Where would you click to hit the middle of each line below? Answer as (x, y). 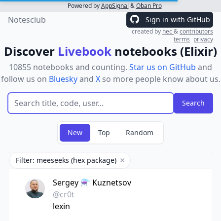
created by (147, 31)
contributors (196, 31)
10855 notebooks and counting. (69, 67)
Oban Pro (149, 6)
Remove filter (141, 163)
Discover (31, 51)
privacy (203, 39)
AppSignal (115, 6)
